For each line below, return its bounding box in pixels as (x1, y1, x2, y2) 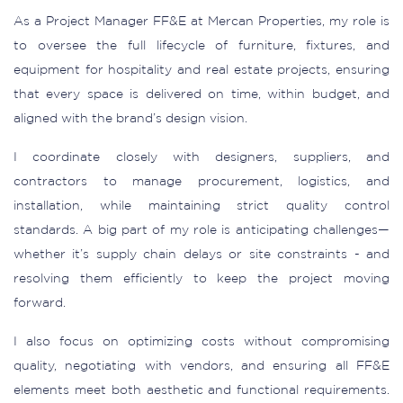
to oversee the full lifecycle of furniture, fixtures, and (13, 40, 390, 51)
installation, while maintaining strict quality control (13, 201, 390, 211)
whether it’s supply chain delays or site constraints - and (13, 249, 390, 260)
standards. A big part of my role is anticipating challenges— (13, 225, 390, 236)
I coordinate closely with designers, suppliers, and (13, 152, 390, 163)
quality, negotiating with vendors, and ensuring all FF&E (13, 361, 390, 372)
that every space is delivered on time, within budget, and (13, 89, 390, 100)
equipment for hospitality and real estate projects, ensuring (13, 65, 390, 76)
